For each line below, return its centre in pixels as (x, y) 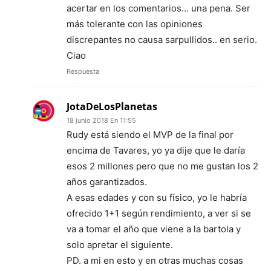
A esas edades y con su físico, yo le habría (157, 197)
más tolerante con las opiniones (135, 24)
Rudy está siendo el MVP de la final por (150, 134)
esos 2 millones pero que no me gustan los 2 (162, 166)
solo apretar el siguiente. (120, 244)
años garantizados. (107, 181)
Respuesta (83, 71)
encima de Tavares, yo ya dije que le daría (156, 150)
